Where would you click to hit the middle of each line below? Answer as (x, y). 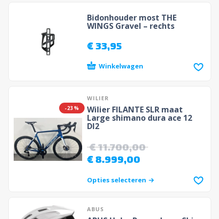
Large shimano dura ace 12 (139, 118)
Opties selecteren (116, 180)
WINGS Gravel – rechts (131, 26)
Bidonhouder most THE (131, 18)
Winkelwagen (121, 66)
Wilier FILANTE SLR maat (135, 110)
